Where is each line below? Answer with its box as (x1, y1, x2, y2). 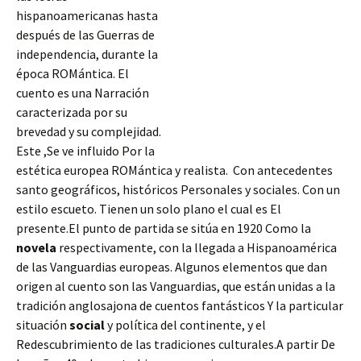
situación (16, 317, 69, 333)
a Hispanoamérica (238, 239, 337, 255)
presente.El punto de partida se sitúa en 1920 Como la (16, 220, 311, 236)
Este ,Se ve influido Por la (16, 143, 155, 159)
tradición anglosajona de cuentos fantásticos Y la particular (16, 297, 343, 313)
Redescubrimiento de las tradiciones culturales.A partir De (16, 336, 335, 352)
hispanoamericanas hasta (16, 7, 158, 23)
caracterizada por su (16, 104, 127, 120)
